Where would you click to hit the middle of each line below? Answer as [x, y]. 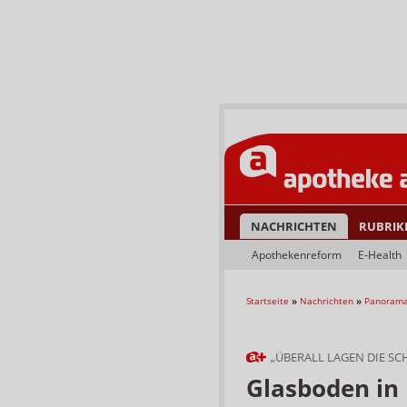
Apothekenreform [297, 255]
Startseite [268, 301]
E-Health [380, 255]
